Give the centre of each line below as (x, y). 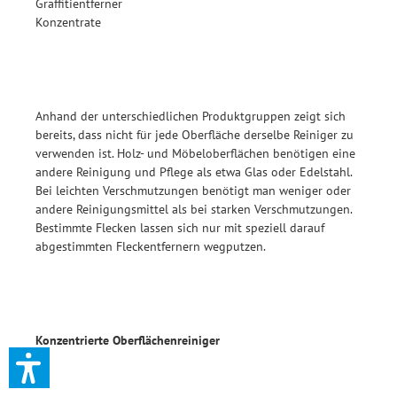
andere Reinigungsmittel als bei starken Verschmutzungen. (194, 209)
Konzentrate (68, 22)
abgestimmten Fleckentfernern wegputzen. (151, 246)
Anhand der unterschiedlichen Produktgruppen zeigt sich (191, 116)
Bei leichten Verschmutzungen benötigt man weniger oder (193, 191)
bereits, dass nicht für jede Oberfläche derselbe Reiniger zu (195, 135)
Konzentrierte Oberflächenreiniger (128, 340)
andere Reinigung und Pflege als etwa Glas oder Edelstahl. (194, 172)
